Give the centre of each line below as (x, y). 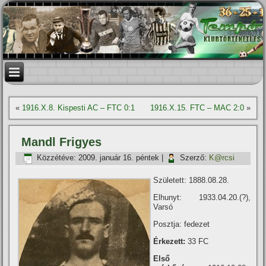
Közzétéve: (57, 158)
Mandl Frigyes (62, 142)
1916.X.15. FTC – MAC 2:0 (197, 108)
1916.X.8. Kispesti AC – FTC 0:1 (79, 108)
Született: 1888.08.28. (191, 180)
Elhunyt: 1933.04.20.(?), (202, 197)
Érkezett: (171, 241)
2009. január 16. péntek (119, 158)
